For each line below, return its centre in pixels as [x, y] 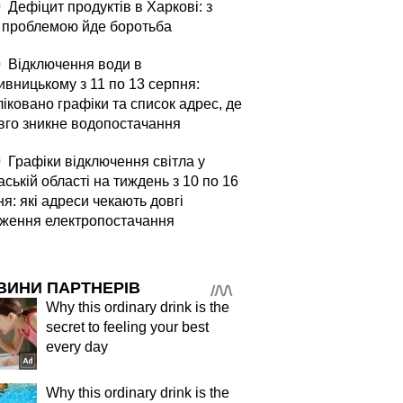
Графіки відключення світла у [105, 161]
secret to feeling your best [127, 327]
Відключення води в [73, 64]
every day [77, 347]
